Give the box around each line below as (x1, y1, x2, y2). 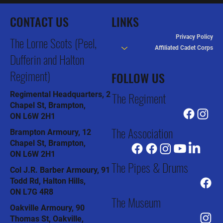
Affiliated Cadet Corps (154, 44, 213, 52)
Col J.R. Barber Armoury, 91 (10, 165, 110, 175)
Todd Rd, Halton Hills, (10, 176, 86, 186)
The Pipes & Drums (111, 158, 188, 177)
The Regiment (112, 89, 166, 108)
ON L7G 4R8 (10, 187, 53, 197)
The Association (111, 123, 173, 142)
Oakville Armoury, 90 (10, 203, 85, 213)
